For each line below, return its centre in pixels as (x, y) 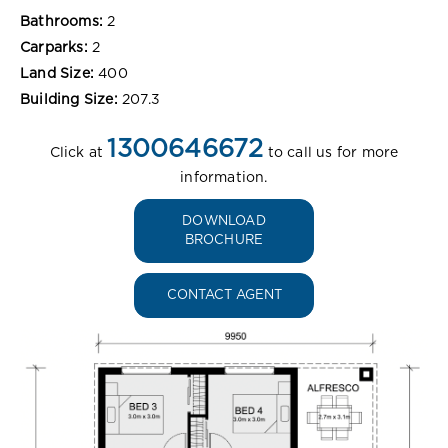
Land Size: (57, 73)
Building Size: (69, 99)
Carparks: (54, 47)
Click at (78, 152)
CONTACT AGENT (224, 295)
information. (224, 177)
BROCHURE (224, 240)
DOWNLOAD (224, 221)
